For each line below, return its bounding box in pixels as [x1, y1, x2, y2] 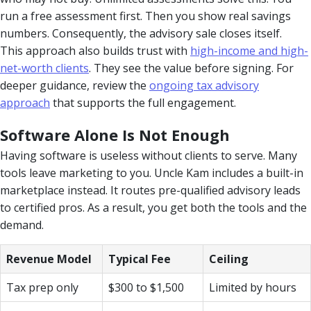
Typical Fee [108, 251, 171, 267]
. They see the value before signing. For [89, 60, 294, 76]
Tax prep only [6, 279, 78, 295]
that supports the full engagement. [50, 94, 236, 110]
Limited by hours [209, 279, 296, 295]
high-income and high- [190, 42, 308, 58]
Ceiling [209, 251, 249, 267]
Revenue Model [6, 251, 92, 267]
